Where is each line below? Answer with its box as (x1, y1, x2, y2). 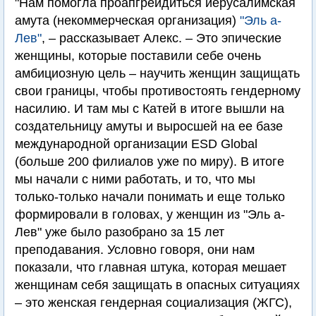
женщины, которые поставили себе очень (15, 49, 261, 63)
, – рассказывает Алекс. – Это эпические (42, 31, 281, 46)
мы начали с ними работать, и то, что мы (15, 172, 255, 187)
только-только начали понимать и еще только (15, 190, 285, 205)
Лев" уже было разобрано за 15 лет (15, 225, 224, 240)
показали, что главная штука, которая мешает (15, 260, 286, 275)
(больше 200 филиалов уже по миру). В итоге (15, 154, 284, 169)
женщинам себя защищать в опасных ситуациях (15, 278, 300, 293)
